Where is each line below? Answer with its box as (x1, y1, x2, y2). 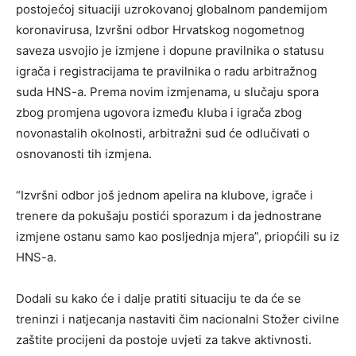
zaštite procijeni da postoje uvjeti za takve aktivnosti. (16, 332, 311, 348)
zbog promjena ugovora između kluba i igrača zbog (16, 105, 302, 121)
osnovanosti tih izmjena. (16, 146, 152, 162)
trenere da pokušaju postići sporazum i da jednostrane (16, 208, 322, 224)
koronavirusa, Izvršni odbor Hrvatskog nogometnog (16, 22, 304, 38)
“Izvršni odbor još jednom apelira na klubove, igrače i (16, 188, 313, 203)
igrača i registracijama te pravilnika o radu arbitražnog (16, 64, 317, 79)
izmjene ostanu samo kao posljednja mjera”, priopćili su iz (16, 229, 339, 245)
